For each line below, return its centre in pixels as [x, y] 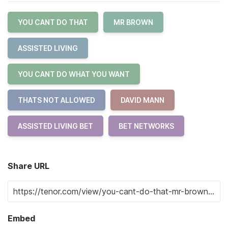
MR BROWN [133, 22]
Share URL [28, 166]
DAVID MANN [142, 100]
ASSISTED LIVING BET [55, 126]
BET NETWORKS [146, 126]
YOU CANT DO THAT [53, 22]
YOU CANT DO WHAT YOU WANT [74, 74]
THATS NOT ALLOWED [56, 100]
